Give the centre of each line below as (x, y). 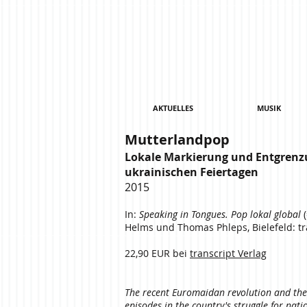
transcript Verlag (228, 253)
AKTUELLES (173, 108)
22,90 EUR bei (157, 253)
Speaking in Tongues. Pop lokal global (220, 214)
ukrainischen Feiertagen (192, 172)
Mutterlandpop (177, 139)
